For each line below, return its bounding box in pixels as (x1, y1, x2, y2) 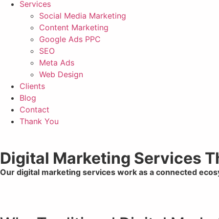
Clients (20, 81, 45, 91)
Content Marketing (39, 22, 109, 32)
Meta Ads (39, 58, 74, 67)
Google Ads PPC (39, 34, 101, 44)
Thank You (20, 116, 59, 126)
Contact (20, 105, 49, 114)
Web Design (39, 69, 83, 79)
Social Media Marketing (39, 11, 126, 21)
